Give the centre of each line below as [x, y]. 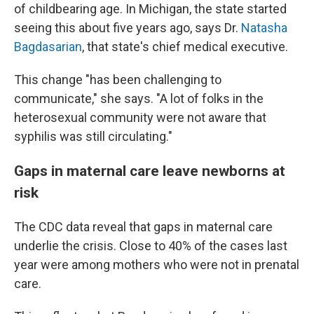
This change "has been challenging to [118, 80]
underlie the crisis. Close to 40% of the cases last [151, 246]
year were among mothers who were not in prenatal [157, 265]
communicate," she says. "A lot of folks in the [139, 98]
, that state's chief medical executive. [185, 47]
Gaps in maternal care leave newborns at [150, 171]
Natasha [264, 28]
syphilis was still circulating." [93, 136]
